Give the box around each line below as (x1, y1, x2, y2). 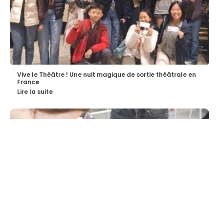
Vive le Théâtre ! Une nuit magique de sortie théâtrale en (17, 70, 196, 79)
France (17, 78, 39, 87)
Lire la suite (17, 88, 53, 96)
